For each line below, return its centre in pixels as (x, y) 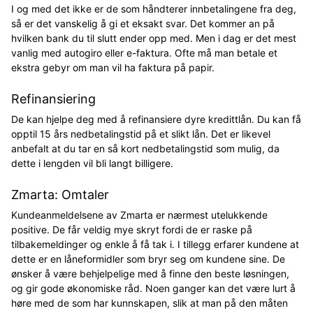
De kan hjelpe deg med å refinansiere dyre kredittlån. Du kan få (156, 119)
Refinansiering (53, 99)
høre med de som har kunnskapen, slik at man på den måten (150, 303)
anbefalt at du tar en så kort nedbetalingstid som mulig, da (145, 148)
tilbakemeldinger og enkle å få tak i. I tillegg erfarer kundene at (155, 244)
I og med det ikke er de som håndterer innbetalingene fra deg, (154, 8)
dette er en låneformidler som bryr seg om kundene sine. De (148, 259)
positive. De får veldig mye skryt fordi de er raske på (132, 229)
